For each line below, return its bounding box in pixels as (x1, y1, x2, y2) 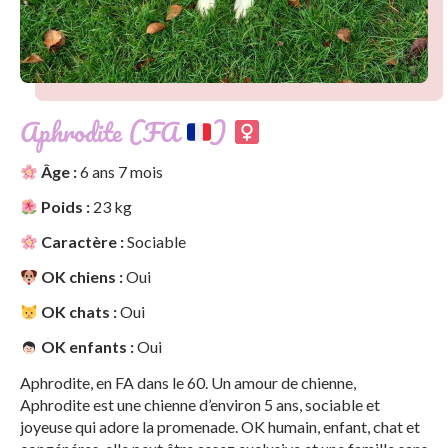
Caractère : (38, 232, 125, 251)
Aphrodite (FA (20, 111, 185, 153)
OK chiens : (38, 267, 124, 286)
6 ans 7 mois (77, 162, 164, 181)
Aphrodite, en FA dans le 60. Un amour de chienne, (20, 373, 356, 392)
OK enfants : (38, 337, 135, 356)
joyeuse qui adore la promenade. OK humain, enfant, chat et (20, 417, 420, 436)
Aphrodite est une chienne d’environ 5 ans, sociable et (20, 395, 380, 414)
